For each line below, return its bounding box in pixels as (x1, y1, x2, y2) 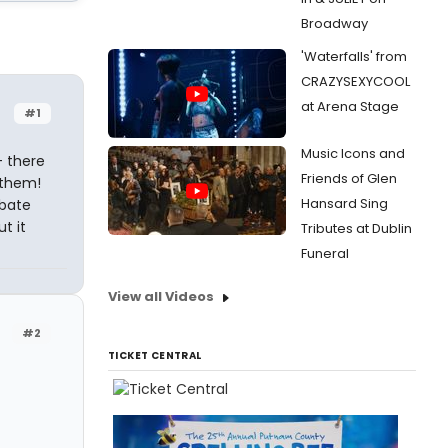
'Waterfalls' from (301, 47, 407, 66)
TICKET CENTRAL (108, 348, 202, 363)
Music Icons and (301, 144, 405, 163)
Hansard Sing (301, 194, 388, 213)
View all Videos (108, 287, 214, 306)
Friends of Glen (301, 169, 397, 188)
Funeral (301, 244, 349, 263)
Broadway (301, 14, 368, 33)
